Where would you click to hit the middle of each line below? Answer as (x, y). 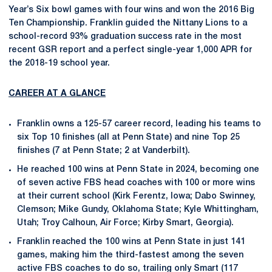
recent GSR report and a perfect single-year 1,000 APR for (130, 50)
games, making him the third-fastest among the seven (130, 255)
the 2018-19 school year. (59, 63)
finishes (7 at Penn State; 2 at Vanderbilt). (104, 151)
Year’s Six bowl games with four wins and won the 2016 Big (131, 10)
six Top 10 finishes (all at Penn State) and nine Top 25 (128, 138)
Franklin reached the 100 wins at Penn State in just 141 (131, 242)
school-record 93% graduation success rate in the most (125, 37)
